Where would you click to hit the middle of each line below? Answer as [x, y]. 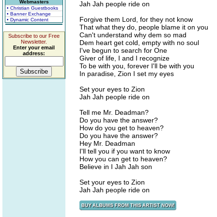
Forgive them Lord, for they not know [136, 19]
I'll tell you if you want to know [125, 151]
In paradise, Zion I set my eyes [127, 74]
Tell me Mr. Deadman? [114, 112]
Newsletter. [34, 42]
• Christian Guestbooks [32, 8]
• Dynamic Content [28, 20]
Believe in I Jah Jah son [116, 167]
